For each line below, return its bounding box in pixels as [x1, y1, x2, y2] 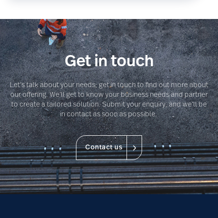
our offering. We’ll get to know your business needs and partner [10, 91, 208, 99]
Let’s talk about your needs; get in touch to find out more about [10, 81, 208, 89]
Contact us [85, 144, 122, 151]
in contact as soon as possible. [59, 110, 159, 118]
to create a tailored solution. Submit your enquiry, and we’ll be [11, 101, 207, 109]
